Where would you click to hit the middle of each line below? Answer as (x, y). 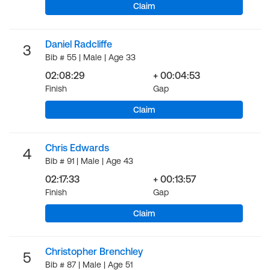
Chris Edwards (77, 148)
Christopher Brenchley (94, 251)
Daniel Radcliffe (79, 44)
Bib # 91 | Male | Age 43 (89, 161)
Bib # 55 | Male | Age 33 (90, 57)
